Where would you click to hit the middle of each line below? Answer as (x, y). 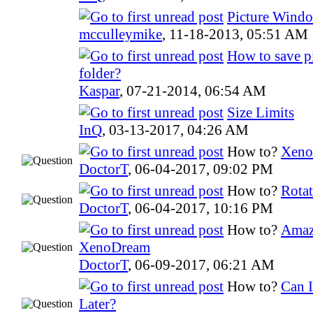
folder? (100, 73)
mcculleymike (121, 34)
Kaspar (99, 90)
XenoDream (115, 247)
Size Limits (261, 112)
